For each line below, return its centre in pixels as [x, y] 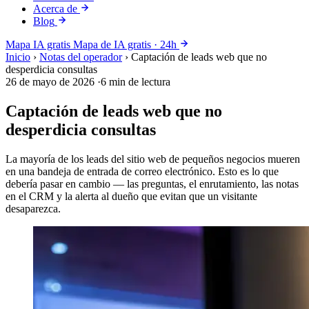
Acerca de [55, 9]
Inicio [18, 57]
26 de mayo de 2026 [50, 82]
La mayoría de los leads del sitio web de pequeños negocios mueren [153, 159]
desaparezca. [33, 208]
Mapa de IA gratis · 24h [125, 44]
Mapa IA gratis [38, 44]
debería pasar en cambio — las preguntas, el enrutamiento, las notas [152, 183]
